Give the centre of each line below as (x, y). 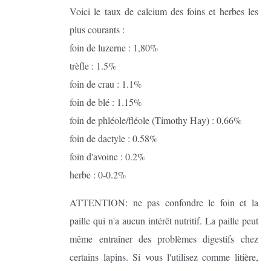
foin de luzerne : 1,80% (114, 47)
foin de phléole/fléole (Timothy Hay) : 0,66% (156, 120)
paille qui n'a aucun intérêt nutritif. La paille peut (164, 220)
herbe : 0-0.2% (98, 174)
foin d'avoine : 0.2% (108, 156)
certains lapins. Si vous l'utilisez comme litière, (164, 256)
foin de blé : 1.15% (106, 102)
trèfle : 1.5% (93, 65)
